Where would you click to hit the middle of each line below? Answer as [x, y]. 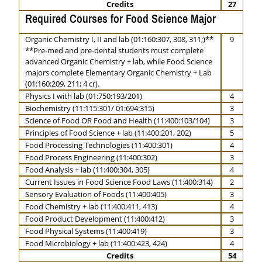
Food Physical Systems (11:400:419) [86, 231]
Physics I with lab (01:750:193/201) [84, 96]
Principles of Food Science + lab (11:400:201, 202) [108, 133]
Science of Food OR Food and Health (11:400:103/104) [118, 120]
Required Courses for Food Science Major [120, 18]
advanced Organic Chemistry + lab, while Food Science [119, 61]
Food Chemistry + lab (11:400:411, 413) [91, 206]
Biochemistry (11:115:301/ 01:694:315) [90, 108]
